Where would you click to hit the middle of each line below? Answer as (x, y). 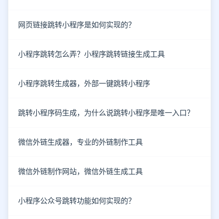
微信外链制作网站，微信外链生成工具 (80, 172)
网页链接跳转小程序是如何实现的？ (77, 25)
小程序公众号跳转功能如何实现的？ (77, 201)
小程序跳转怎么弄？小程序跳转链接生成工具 (91, 54)
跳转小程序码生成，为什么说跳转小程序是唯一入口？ (106, 113)
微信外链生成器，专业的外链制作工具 (80, 142)
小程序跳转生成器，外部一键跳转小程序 (84, 84)
